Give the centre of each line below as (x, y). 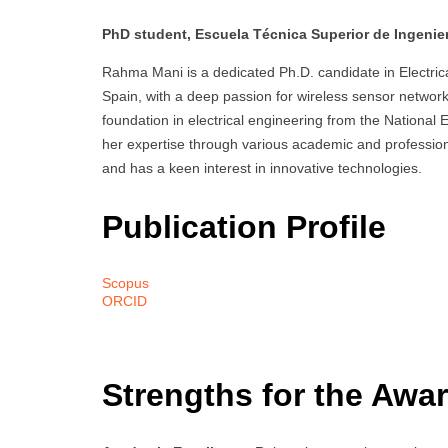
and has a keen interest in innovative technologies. (262, 168)
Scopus (125, 283)
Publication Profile (244, 226)
